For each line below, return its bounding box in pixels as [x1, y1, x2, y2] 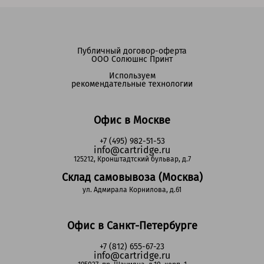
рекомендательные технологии [71, 79, 193, 90]
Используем [108, 71, 156, 81]
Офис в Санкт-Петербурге [67, 219, 197, 233]
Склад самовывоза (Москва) [61, 171, 203, 184]
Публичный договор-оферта [77, 46, 187, 57]
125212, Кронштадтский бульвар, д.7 [73, 155, 191, 164]
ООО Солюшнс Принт [91, 54, 173, 65]
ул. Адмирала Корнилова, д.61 [82, 186, 181, 194]
